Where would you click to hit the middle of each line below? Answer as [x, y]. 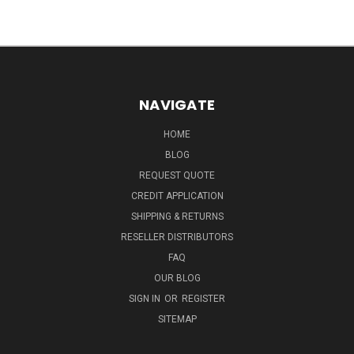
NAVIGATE [177, 104]
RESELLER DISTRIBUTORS [177, 237]
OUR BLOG [177, 278]
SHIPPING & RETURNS [177, 216]
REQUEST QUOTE [177, 175]
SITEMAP [177, 319]
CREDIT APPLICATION [177, 196]
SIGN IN [146, 298]
